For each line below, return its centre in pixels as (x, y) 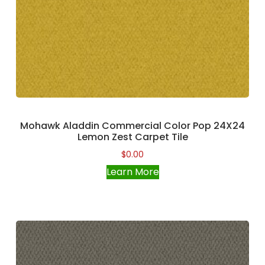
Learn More (132, 172)
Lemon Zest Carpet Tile (132, 137)
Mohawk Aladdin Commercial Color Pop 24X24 (132, 126)
